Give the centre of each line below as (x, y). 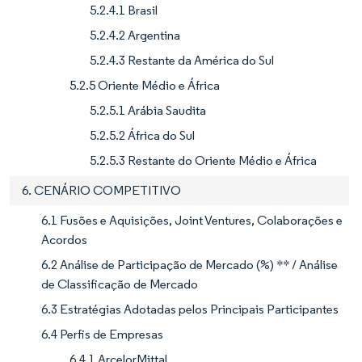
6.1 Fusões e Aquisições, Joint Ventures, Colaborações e (192, 220)
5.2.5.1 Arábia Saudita (148, 110)
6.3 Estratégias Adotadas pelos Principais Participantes (190, 309)
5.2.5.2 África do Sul (142, 135)
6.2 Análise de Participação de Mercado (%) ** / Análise (189, 264)
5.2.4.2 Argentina (135, 35)
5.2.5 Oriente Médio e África (145, 85)
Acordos (64, 239)
